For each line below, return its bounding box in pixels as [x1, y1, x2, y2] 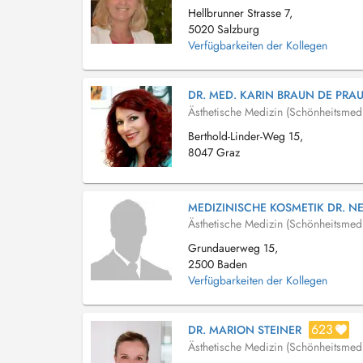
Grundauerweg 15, [188, 240, 278, 256]
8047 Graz [188, 144, 240, 160]
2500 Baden [188, 256, 247, 272]
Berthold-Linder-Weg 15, [188, 128, 303, 144]
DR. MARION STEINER [188, 322, 301, 338]
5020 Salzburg [188, 21, 259, 37]
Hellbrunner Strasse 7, [188, 5, 293, 21]
